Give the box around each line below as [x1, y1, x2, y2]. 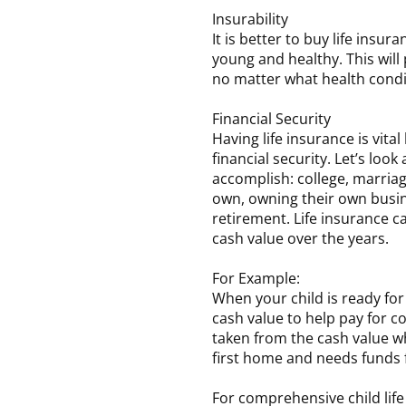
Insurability [211, 8, 288, 29]
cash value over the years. [211, 227, 389, 248]
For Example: [211, 267, 300, 288]
